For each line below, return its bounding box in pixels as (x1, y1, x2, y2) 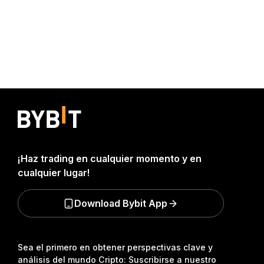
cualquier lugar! (18, 167, 90, 179)
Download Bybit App (74, 197, 167, 209)
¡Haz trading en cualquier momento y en (18, 153, 202, 164)
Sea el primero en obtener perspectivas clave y (18, 242, 213, 252)
